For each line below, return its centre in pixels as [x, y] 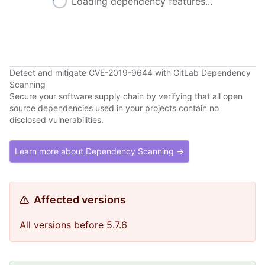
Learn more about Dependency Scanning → [99, 151]
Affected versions [80, 200]
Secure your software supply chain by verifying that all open [126, 96]
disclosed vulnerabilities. [56, 120]
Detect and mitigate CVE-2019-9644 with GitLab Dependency [130, 72]
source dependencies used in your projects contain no [114, 108]
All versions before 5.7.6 [73, 225]
